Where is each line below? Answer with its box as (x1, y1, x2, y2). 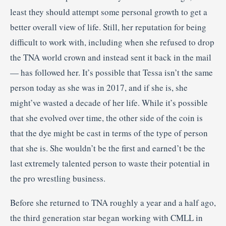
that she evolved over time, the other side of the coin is (10, 112, 203, 124)
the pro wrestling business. (10, 173, 105, 184)
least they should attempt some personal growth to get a (10, 6, 207, 18)
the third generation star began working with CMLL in (10, 212, 203, 223)
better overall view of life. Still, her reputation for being (10, 21, 206, 33)
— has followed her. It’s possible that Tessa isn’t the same (10, 67, 213, 78)
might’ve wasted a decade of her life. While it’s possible (10, 97, 208, 108)
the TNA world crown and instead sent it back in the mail (10, 51, 211, 63)
